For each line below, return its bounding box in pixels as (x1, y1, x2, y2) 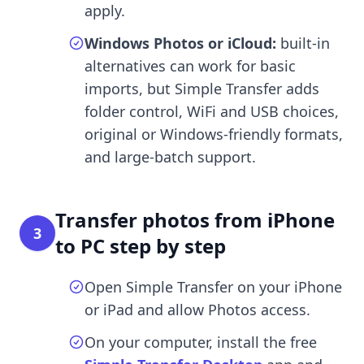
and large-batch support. (84, 146, 256, 167)
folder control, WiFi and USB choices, (84, 101, 339, 121)
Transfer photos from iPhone (55, 206, 335, 233)
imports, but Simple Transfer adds (84, 78, 319, 98)
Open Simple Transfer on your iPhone (84, 276, 342, 297)
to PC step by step (55, 232, 226, 259)
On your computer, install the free (84, 331, 317, 352)
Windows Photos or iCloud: (84, 32, 276, 53)
